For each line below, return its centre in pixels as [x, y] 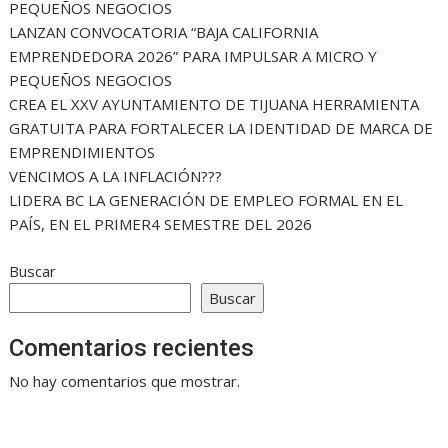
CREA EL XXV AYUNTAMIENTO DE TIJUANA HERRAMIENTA [214, 104]
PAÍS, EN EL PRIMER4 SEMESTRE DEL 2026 [161, 224]
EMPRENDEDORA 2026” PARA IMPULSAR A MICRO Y [193, 56]
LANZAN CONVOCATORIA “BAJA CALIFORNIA [164, 32]
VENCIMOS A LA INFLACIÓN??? [116, 176]
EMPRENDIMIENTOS [82, 152]
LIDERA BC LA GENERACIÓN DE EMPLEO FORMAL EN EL [206, 200]
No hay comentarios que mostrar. [125, 381]
